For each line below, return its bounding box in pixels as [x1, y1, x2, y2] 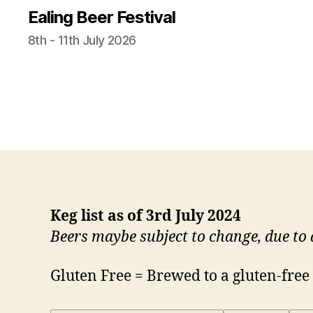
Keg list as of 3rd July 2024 [50, 207, 241, 226]
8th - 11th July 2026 [28, 32, 136, 48]
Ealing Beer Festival [28, 6, 176, 27]
